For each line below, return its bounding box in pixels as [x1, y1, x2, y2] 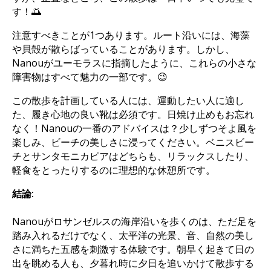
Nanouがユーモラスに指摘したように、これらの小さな [11, 56, 256, 70]
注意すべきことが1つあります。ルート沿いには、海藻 [11, 28, 250, 42]
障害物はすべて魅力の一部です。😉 [11, 70, 168, 83]
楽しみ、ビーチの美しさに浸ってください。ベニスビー [11, 135, 254, 149]
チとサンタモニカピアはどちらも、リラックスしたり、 [11, 149, 254, 163]
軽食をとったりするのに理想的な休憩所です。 [11, 163, 215, 177]
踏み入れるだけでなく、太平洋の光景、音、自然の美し [11, 228, 254, 242]
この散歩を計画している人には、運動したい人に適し [11, 93, 244, 107]
